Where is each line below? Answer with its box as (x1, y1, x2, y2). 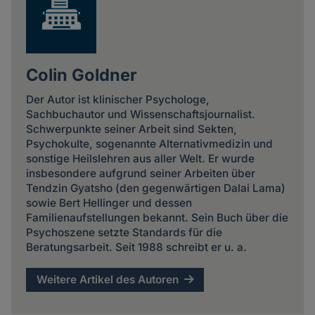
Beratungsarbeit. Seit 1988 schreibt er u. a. (25, 240, 247, 254)
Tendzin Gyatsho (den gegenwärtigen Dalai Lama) (25, 181, 285, 195)
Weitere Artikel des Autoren (37, 273, 179, 287)
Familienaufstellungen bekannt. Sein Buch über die (25, 210, 288, 224)
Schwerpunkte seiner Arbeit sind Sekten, (25, 122, 237, 136)
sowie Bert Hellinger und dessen (25, 195, 192, 210)
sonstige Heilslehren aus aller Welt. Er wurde (25, 151, 255, 165)
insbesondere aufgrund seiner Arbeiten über (25, 166, 255, 180)
